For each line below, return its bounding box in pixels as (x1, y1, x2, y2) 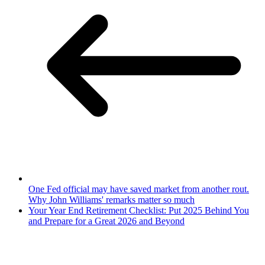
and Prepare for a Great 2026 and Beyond (28, 215, 185, 226)
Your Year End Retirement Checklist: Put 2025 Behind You (28, 205, 249, 215)
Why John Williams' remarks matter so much (28, 194, 195, 205)
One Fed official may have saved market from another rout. (28, 183, 249, 194)
